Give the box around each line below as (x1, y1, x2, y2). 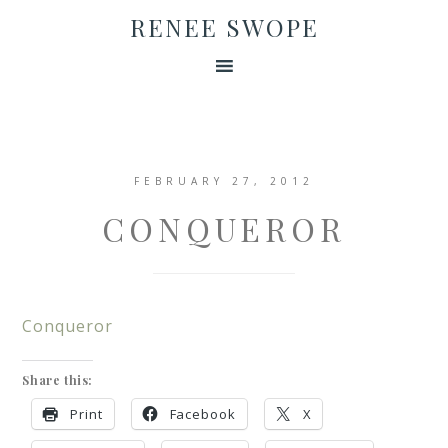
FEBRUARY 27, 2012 (134, 174, 314, 188)
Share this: (22, 372, 93, 388)
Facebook (169, 405, 236, 423)
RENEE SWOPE (129, 11, 319, 43)
